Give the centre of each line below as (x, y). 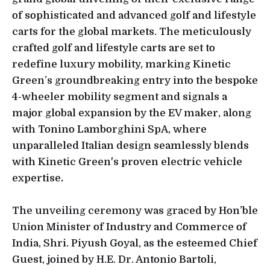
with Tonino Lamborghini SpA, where (109, 130)
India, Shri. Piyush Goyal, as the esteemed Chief (135, 243)
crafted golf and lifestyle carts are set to (114, 48)
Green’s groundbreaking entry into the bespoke (135, 81)
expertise (36, 178)
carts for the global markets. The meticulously (132, 32)
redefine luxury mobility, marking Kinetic (121, 64)
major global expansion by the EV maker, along (132, 113)
